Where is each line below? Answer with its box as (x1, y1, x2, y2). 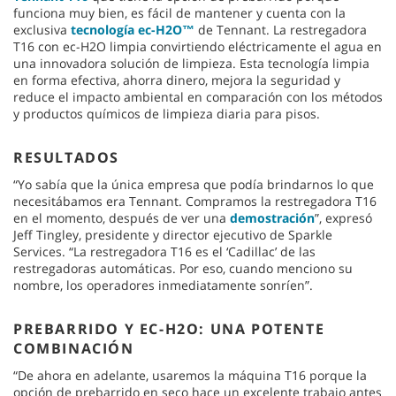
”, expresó (315, 209, 372, 226)
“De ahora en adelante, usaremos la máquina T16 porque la (13, 366, 367, 384)
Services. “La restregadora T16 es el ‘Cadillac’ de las (13, 242, 316, 260)
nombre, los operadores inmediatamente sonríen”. (13, 276, 313, 293)
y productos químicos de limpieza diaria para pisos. (13, 104, 320, 122)
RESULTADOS (13, 147, 119, 167)
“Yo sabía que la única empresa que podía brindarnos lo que (13, 175, 374, 193)
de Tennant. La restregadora (194, 20, 367, 38)
